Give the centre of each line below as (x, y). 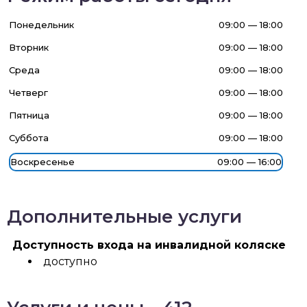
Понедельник (41, 25)
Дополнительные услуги (124, 217)
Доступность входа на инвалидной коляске (149, 245)
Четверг (28, 93)
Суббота (29, 138)
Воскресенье (42, 162)
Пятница (29, 115)
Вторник (29, 47)
